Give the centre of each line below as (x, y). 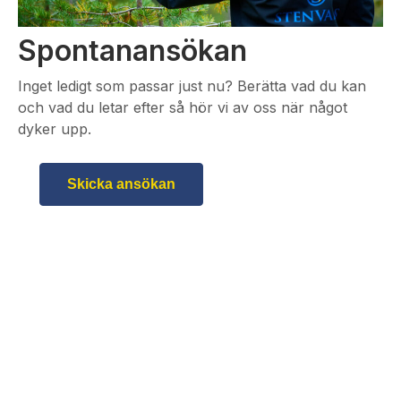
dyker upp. (55, 129)
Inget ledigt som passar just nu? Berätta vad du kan (192, 86)
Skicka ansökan (121, 184)
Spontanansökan (132, 51)
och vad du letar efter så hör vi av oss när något (183, 108)
